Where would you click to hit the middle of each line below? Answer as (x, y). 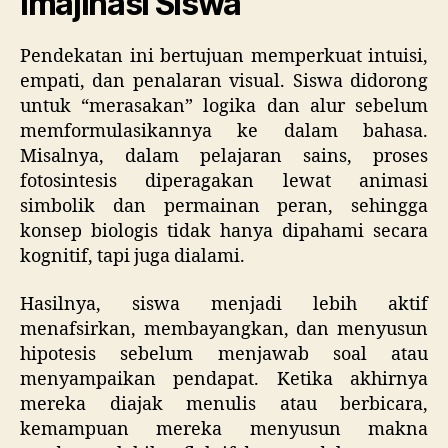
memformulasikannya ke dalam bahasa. (224, 132)
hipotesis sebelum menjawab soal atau (224, 354)
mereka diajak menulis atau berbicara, (224, 404)
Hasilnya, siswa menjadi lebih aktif (224, 304)
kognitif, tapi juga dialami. (132, 257)
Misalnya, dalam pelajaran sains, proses (224, 157)
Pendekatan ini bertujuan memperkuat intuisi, (224, 57)
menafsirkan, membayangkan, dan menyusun (224, 329)
